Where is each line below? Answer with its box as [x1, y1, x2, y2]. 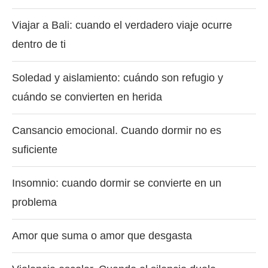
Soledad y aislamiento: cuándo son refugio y [12, 71, 223, 84]
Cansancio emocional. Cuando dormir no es [12, 124, 221, 136]
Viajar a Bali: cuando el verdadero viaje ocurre [12, 19, 232, 31]
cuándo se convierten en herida [12, 90, 162, 103]
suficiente [12, 143, 57, 156]
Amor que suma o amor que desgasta [12, 229, 192, 242]
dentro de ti [12, 38, 66, 50]
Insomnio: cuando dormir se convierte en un [12, 176, 221, 189]
